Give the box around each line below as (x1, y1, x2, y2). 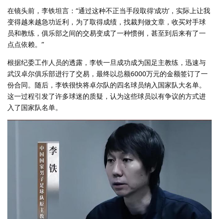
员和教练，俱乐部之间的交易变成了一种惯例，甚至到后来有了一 (7, 28, 206, 38)
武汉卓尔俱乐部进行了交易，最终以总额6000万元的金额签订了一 (7, 68, 208, 78)
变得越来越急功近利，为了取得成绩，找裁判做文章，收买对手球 (7, 17, 206, 26)
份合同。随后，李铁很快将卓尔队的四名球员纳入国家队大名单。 (7, 80, 206, 89)
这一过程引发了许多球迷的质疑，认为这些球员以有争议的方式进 (7, 91, 206, 101)
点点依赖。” (7, 39, 44, 49)
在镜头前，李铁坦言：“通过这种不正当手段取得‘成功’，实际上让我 (7, 5, 210, 15)
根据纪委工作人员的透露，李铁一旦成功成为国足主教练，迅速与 (7, 57, 206, 67)
